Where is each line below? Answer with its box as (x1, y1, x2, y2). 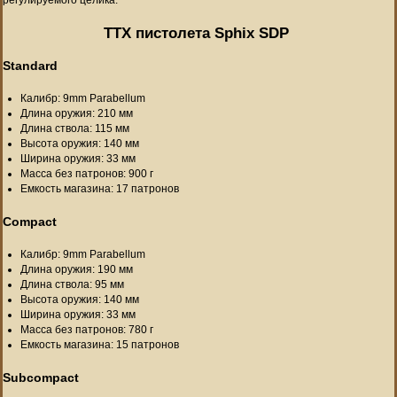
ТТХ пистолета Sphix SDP (104, 24, 289, 42)
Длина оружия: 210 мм (20, 106, 133, 120)
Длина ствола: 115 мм (20, 121, 129, 135)
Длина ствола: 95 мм (20, 277, 124, 291)
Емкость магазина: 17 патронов (20, 182, 179, 195)
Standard (3, 58, 58, 73)
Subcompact (3, 370, 79, 385)
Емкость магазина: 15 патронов (20, 338, 179, 351)
